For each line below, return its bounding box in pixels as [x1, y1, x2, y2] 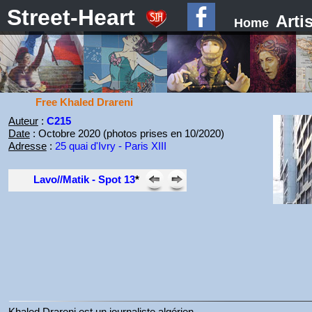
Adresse [8, 140, 47, 152]
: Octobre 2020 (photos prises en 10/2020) [29, 127, 224, 139]
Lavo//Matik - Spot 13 [33, 173, 135, 185]
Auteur [8, 115, 38, 127]
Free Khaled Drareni [36, 96, 133, 108]
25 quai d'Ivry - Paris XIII [54, 140, 166, 152]
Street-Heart [7, 5, 135, 30]
